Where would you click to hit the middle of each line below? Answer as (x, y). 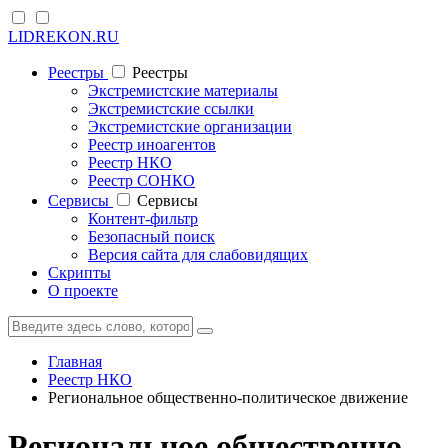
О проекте (83, 290)
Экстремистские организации (190, 126)
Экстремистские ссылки (171, 108)
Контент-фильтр (143, 218)
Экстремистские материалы (183, 90)
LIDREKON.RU (63, 36)
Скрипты (79, 272)
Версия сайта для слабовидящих (198, 254)
